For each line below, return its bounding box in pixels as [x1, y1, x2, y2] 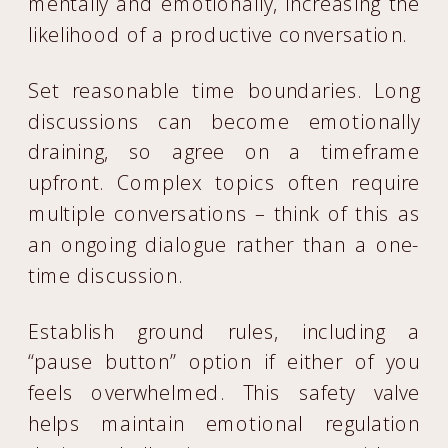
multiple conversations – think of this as [28, 200, 421, 227]
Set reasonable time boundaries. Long [28, 76, 421, 104]
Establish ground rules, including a [28, 317, 421, 345]
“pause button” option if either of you [28, 348, 421, 376]
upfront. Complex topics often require [28, 169, 421, 196]
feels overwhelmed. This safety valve [28, 379, 421, 406]
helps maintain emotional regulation [28, 410, 421, 437]
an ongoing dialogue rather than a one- [28, 230, 421, 258]
